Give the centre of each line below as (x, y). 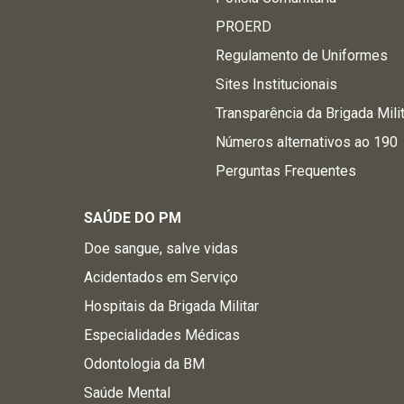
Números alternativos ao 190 (307, 142)
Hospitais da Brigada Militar (171, 306)
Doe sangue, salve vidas (161, 248)
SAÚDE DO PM (132, 218)
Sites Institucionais (277, 84)
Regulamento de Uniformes (302, 55)
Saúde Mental (127, 393)
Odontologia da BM (144, 364)
